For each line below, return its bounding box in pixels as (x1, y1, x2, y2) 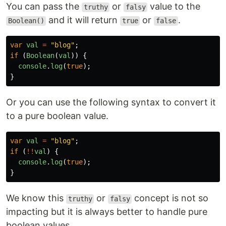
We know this (6, 193, 66, 204)
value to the (147, 1, 201, 12)
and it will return (46, 15, 121, 26)
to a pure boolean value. (6, 110, 108, 122)
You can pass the (6, 1, 82, 12)
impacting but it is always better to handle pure (6, 206, 207, 217)
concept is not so (132, 193, 209, 204)
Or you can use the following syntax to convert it (6, 97, 216, 108)
